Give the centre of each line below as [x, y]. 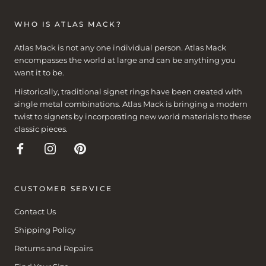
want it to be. [39, 73]
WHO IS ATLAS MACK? [68, 24]
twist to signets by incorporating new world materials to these [133, 116]
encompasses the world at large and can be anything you [125, 60]
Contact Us [35, 211]
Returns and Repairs [53, 248]
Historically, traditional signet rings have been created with [128, 91]
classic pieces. [41, 129]
